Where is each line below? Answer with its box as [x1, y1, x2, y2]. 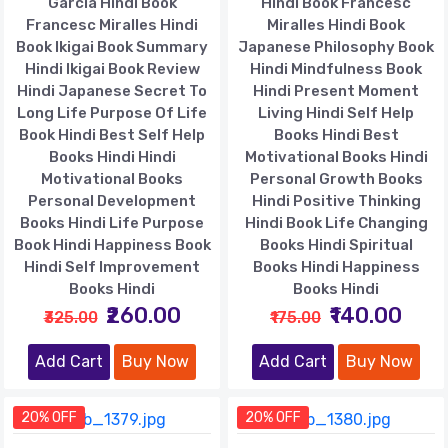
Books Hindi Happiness [252, 257, 420, 276]
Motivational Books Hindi [244, 147, 428, 166]
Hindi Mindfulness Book [250, 59, 422, 78]
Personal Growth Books [249, 169, 423, 188]
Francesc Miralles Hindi [26, 15, 198, 34]
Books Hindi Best [273, 125, 399, 144]
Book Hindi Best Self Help [19, 125, 205, 144]
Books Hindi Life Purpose [20, 213, 204, 232]
